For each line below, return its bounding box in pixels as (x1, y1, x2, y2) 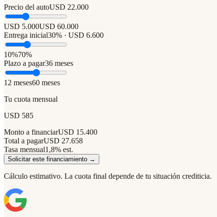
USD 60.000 (39, 22, 78, 31)
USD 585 (4, 111, 33, 120)
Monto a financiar (4, 127, 58, 136)
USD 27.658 (44, 136, 83, 145)
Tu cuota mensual (4, 94, 58, 103)
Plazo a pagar (4, 59, 45, 67)
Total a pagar (4, 136, 44, 145)
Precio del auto (4, 2, 49, 11)
